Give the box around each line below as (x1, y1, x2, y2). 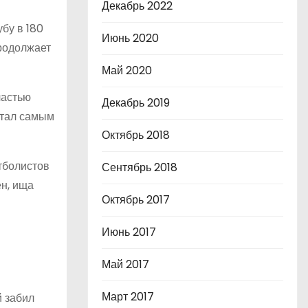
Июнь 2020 (102, 30, 159, 46)
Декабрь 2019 (102, 95, 170, 111)
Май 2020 (102, 63, 152, 78)
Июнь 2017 (102, 224, 156, 240)
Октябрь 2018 (102, 127, 170, 143)
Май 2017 (102, 256, 149, 272)
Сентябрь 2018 (102, 159, 177, 175)
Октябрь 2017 (102, 192, 170, 208)
